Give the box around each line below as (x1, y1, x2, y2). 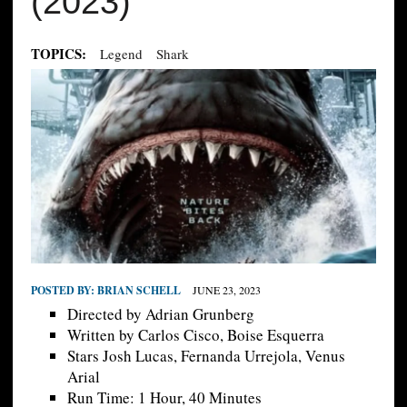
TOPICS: (30, 43, 86, 64)
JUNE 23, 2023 (192, 283, 261, 298)
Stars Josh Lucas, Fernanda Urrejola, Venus (66, 345, 345, 367)
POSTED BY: (30, 283, 97, 299)
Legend (99, 44, 143, 63)
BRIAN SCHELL (96, 283, 181, 299)
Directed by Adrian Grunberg (66, 303, 254, 325)
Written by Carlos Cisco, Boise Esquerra (66, 324, 324, 346)
